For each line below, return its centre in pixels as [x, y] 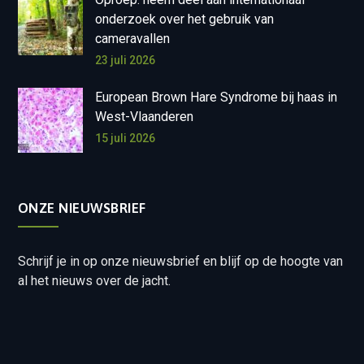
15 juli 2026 [125, 138]
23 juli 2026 [125, 60]
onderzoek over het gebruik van [184, 19]
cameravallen [132, 39]
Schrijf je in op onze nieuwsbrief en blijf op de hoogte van [180, 261]
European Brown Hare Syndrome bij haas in [216, 97]
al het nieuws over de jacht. [94, 281]
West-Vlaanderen [144, 117]
